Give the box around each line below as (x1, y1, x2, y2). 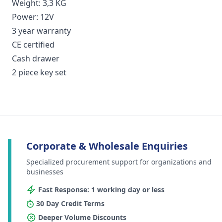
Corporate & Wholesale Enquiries (26, 139, 188, 153)
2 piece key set (12, 67, 66, 78)
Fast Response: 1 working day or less (38, 185, 165, 195)
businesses (26, 167, 63, 177)
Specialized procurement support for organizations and (26, 157, 212, 167)
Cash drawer (12, 53, 59, 64)
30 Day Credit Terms (36, 199, 105, 209)
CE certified (12, 39, 55, 51)
